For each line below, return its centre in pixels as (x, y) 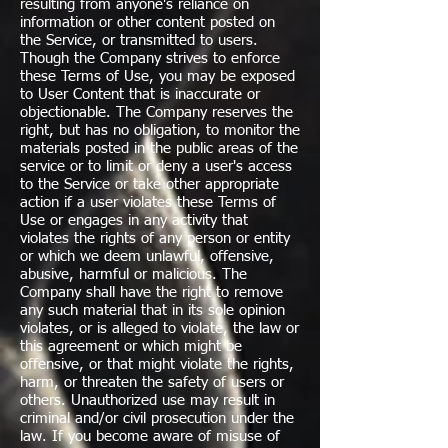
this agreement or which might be (131, 346)
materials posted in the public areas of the (159, 148)
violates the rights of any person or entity (155, 238)
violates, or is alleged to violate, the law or (159, 328)
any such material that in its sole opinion (152, 310)
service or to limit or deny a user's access (156, 166)
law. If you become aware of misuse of (150, 436)
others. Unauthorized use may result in (147, 400)
